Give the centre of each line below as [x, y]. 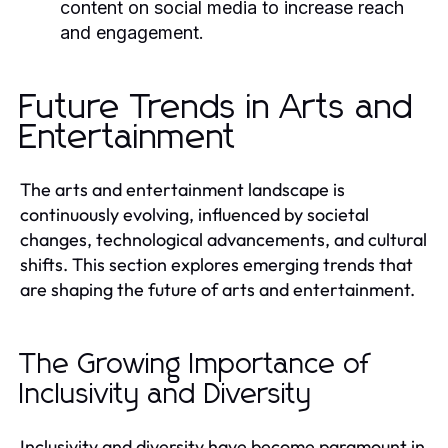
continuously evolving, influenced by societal [194, 214]
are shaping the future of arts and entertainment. [217, 289]
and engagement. [132, 32]
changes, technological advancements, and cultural [223, 239]
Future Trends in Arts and [217, 107]
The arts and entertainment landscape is [182, 189]
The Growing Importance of [195, 364]
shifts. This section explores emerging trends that [216, 264]
